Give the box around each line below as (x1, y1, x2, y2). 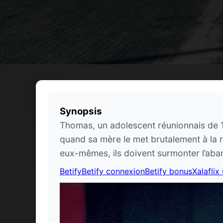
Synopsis (60, 105, 102, 117)
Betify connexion (82, 166, 145, 176)
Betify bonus (145, 166, 192, 176)
